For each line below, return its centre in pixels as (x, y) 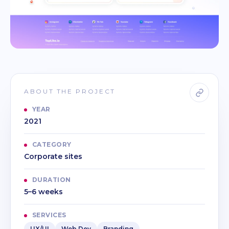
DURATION (52, 180)
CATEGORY (52, 145)
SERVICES (49, 215)
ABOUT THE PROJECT (70, 91)
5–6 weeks (43, 192)
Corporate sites (53, 157)
